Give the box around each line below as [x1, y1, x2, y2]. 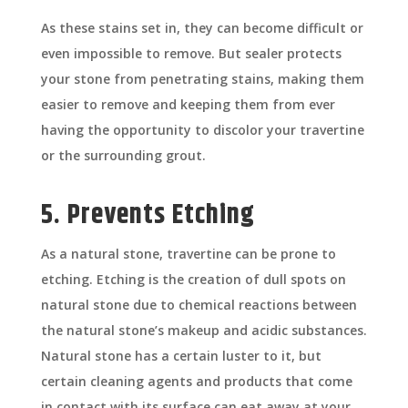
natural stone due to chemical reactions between [40, 296, 357, 314]
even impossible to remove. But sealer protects [40, 45, 342, 63]
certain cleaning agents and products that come [40, 372, 352, 391]
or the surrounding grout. [40, 147, 206, 165]
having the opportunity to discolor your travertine [40, 121, 364, 139]
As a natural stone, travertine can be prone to [40, 245, 336, 263]
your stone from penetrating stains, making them [40, 70, 364, 88]
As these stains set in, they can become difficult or [40, 19, 363, 37]
